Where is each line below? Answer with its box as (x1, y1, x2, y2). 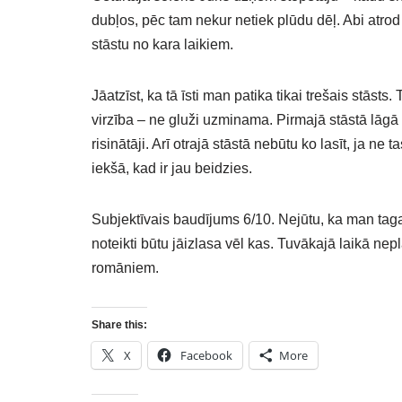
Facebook (180, 347, 232, 363)
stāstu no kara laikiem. (92, 37, 233, 52)
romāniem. (92, 260, 159, 275)
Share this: (92, 319, 147, 331)
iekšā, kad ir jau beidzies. (92, 161, 252, 176)
